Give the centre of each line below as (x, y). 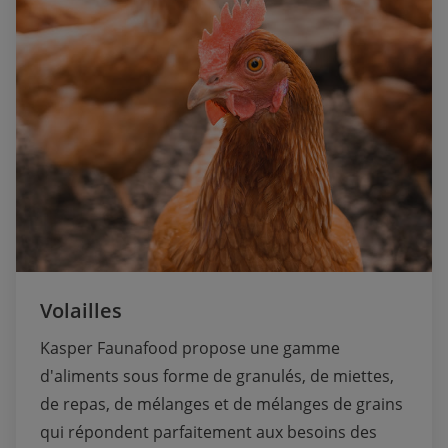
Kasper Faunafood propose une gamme (190, 348)
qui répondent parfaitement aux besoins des (208, 432)
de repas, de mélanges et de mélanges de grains (221, 404)
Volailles (81, 311)
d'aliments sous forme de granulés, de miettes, (217, 376)
